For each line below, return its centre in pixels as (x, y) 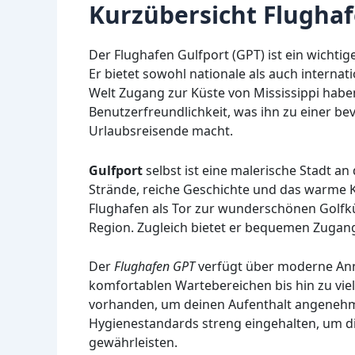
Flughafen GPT (155, 267)
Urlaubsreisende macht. (161, 130)
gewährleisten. (133, 343)
